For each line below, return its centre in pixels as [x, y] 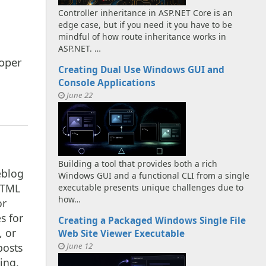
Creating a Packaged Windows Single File [152, 220]
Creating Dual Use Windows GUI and [141, 69]
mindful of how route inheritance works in [142, 36]
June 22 [80, 95]
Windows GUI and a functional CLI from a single [154, 175]
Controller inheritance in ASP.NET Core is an [145, 12]
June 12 [80, 246]
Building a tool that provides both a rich [138, 163]
